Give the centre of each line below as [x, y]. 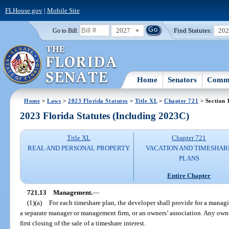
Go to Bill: [65, 30]
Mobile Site [63, 10]
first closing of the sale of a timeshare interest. [83, 223]
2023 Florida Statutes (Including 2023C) [105, 116]
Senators [182, 79]
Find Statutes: [193, 30]
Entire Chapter [189, 175]
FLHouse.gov [24, 10]
